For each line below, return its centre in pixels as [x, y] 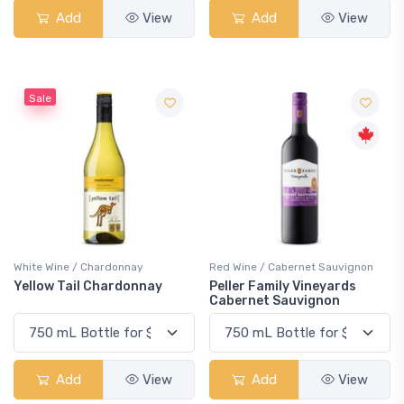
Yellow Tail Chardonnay [88, 286]
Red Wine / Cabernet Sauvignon [291, 267]
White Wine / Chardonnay [78, 267]
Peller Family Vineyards [283, 286]
